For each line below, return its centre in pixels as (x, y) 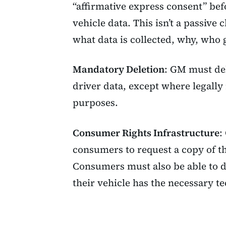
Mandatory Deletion (119, 69)
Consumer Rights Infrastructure (146, 133)
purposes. (95, 103)
